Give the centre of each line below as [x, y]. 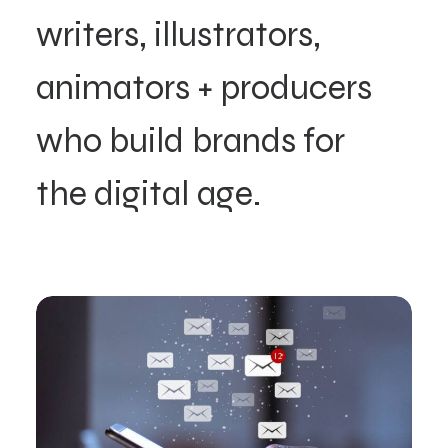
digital [142, 194]
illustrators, [238, 34]
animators [113, 87]
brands [243, 141]
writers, [91, 34]
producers [296, 87]
